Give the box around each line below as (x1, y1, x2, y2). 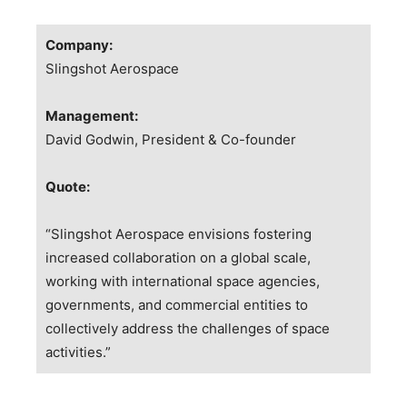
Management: (45, 106, 138, 124)
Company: (45, 35, 113, 54)
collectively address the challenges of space (45, 319, 330, 337)
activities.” (45, 342, 111, 361)
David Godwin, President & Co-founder (45, 130, 296, 148)
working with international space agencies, (45, 272, 320, 290)
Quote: (45, 177, 90, 195)
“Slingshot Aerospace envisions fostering (45, 224, 312, 243)
